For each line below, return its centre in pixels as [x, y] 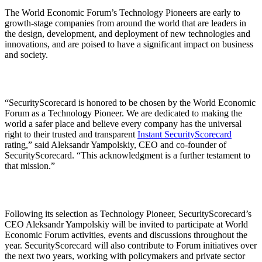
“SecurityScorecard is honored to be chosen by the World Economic [130, 102]
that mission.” [30, 166]
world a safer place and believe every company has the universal [123, 123]
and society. [26, 54]
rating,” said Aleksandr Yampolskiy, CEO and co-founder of [116, 144]
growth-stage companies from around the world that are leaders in [125, 23]
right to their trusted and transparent [71, 134]
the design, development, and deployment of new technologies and [127, 33]
